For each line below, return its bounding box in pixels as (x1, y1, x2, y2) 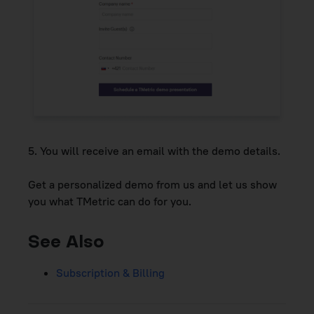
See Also (28, 235, 104, 252)
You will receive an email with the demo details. (40, 144, 280, 158)
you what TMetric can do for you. (28, 194, 191, 209)
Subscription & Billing (56, 266, 165, 280)
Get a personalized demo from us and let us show (28, 177, 277, 192)
